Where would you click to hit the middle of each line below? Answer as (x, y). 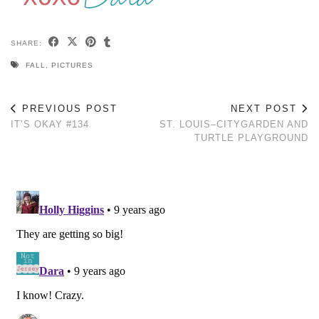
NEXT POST (266, 108)
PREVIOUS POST (68, 108)
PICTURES (72, 65)
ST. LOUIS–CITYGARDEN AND (234, 124)
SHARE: (28, 43)
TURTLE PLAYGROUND (251, 137)
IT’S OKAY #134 (50, 124)
